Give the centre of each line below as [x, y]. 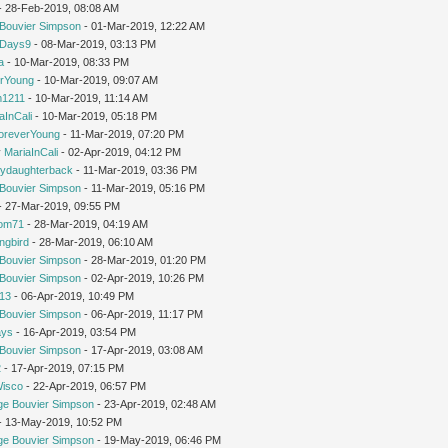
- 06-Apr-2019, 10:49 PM [73, 295]
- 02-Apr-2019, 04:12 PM [120, 151]
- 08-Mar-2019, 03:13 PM [94, 43]
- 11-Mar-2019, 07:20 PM [122, 133]
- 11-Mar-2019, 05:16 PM [143, 187]
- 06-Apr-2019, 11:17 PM [142, 313]
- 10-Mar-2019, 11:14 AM [87, 97]
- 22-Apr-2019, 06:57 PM [85, 385]
